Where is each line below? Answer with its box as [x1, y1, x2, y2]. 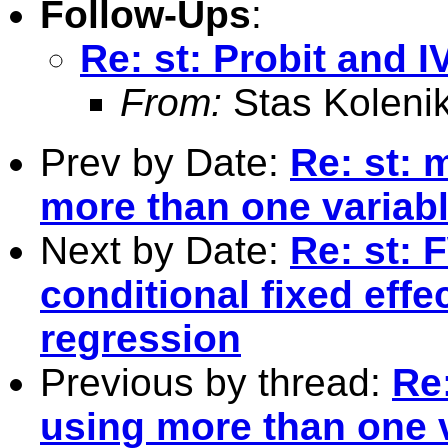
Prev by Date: [40, 140, 290, 184]
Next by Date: [40, 228, 290, 272]
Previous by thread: [40, 360, 392, 404]
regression [40, 316, 241, 360]
